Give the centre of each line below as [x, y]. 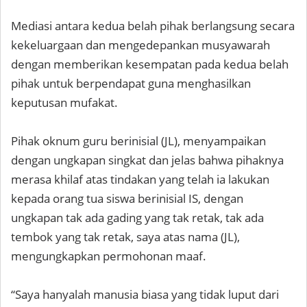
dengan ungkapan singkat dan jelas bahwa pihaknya [147, 160]
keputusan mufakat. [64, 102]
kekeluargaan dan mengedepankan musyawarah [140, 45]
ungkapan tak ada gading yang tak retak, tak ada [137, 218]
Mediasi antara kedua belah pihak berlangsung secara [153, 26]
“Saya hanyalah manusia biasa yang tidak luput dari [145, 294]
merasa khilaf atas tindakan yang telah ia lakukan [140, 179]
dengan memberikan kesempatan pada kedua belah [150, 64]
